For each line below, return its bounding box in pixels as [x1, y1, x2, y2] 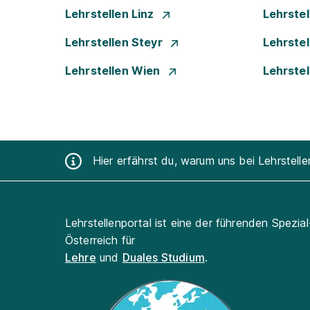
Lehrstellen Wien [65, 64, 163, 77]
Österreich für [65, 233, 136, 247]
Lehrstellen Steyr [65, 35, 165, 49]
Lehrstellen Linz [65, 7, 157, 21]
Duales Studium [122, 250, 205, 264]
